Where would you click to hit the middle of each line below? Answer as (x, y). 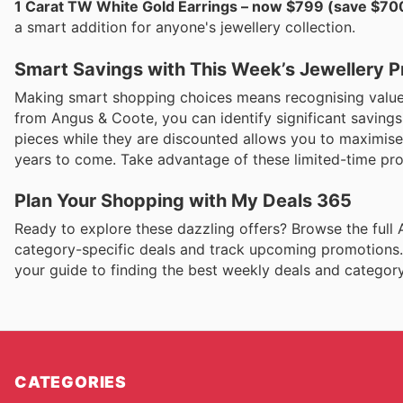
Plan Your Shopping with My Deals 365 (183, 200)
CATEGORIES (71, 382)
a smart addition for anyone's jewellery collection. (185, 27)
